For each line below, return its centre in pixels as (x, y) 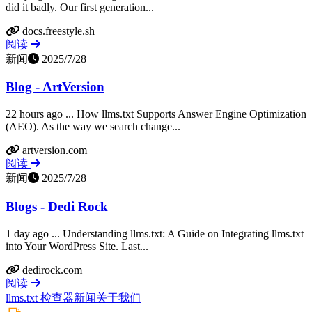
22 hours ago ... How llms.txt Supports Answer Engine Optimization (156, 114)
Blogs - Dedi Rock (57, 206)
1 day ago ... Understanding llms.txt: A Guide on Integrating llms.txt (155, 233)
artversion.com (55, 150)
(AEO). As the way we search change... (93, 127)
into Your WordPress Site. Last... (77, 246)
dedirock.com (52, 270)
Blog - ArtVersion (55, 87)
